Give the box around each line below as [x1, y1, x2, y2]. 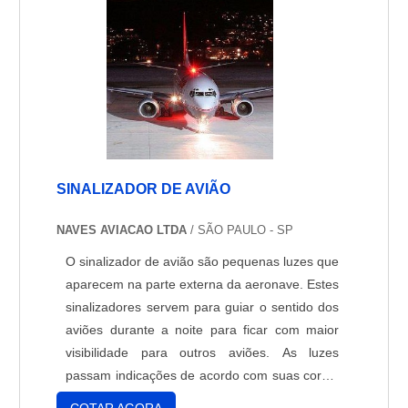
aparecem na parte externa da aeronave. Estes [66, 277, 340, 292]
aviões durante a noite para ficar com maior [66, 322, 340, 338]
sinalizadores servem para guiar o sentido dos [66, 300, 340, 315]
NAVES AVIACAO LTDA [56, 223, 188, 238]
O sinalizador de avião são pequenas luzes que [66, 254, 340, 270]
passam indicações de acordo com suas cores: [66, 368, 340, 383]
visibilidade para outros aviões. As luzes [66, 345, 340, 361]
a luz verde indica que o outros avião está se [66, 391, 340, 406]
